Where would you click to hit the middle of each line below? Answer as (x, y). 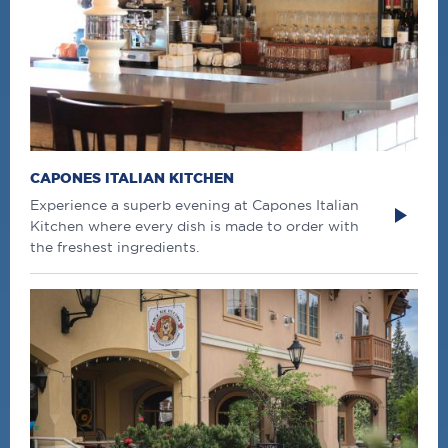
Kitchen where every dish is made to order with (194, 226)
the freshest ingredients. (114, 247)
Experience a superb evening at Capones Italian (194, 205)
